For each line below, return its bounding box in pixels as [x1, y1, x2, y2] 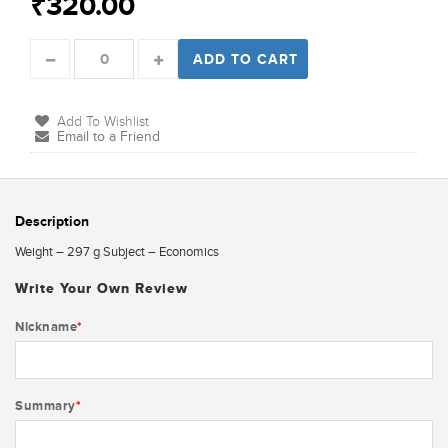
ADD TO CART [193, 50, 298, 67]
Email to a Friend [57, 128, 160, 144]
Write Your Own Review [15, 279, 188, 297]
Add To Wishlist [57, 113, 149, 129]
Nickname [15, 318, 77, 334]
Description [15, 212, 89, 229]
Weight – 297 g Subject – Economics [15, 243, 219, 259]
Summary [15, 397, 76, 413]
